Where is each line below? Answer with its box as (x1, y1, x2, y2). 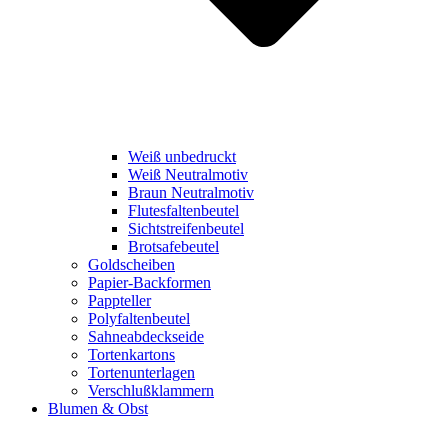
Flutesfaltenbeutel (128, 202, 239, 220)
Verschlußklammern (88, 382, 214, 400)
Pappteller (88, 292, 151, 310)
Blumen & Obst (48, 400, 148, 418)
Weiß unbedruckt (128, 148, 236, 166)
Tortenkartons (88, 346, 175, 364)
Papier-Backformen (88, 274, 211, 292)
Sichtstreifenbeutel (128, 220, 244, 238)
